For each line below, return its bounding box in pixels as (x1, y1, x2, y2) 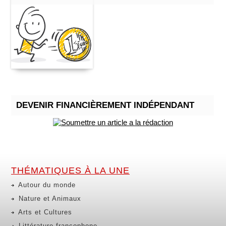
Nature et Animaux (16, 195, 81, 202)
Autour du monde (16, 181, 76, 189)
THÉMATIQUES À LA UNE (11, 165, 130, 176)
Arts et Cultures (16, 208, 72, 216)
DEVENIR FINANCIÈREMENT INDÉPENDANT (16, 100, 194, 110)
